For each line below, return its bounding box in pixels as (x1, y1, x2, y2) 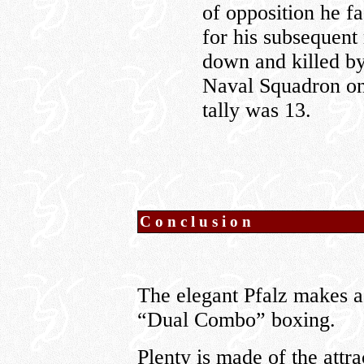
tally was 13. (202, 98, 311, 122)
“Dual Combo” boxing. (137, 308, 336, 331)
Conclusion (140, 213, 255, 230)
